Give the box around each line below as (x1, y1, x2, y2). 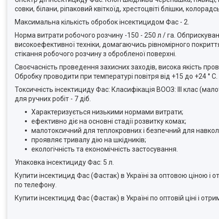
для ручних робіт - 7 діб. (15, 95, 91, 103)
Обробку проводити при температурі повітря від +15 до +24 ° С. (15, 72, 218, 80)
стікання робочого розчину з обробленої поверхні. (15, 50, 176, 58)
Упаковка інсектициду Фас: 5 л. (15, 158, 114, 166)
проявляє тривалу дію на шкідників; (31, 136, 146, 144)
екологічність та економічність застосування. (31, 145, 178, 153)
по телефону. (15, 181, 57, 189)
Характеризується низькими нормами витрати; (31, 108, 183, 116)
